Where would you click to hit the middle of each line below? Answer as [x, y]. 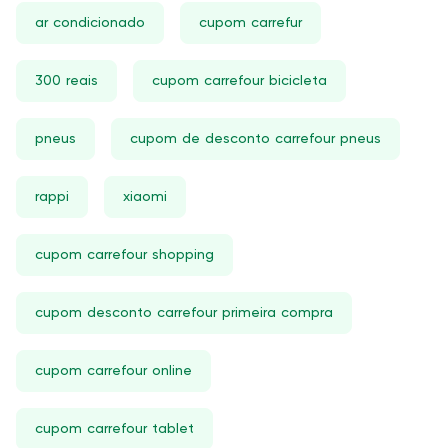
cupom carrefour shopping [124, 255]
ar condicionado [90, 23]
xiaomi [145, 197]
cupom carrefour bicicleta [239, 81]
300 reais [66, 81]
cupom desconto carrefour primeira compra [184, 313]
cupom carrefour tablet [114, 429]
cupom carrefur [250, 23]
